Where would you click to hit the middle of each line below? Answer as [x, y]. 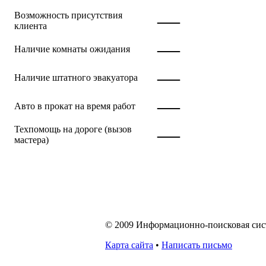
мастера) [31, 140]
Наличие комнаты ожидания [72, 49]
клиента [31, 26]
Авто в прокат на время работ [75, 106]
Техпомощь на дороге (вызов [73, 129]
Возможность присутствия [68, 15]
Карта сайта [129, 245]
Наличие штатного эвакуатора [76, 77]
